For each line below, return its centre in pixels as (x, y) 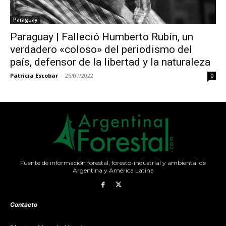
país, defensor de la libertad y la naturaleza (110, 62)
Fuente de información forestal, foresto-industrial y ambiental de (113, 162)
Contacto (24, 205)
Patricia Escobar (34, 75)
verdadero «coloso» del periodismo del (101, 49)
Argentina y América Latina (113, 170)
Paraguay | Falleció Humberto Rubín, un (102, 37)
